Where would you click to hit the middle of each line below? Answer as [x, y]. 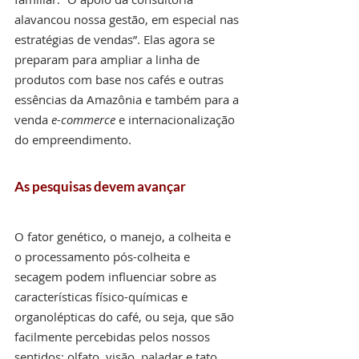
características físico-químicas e [103, 296]
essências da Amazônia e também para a [128, 99]
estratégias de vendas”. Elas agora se [116, 39]
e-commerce [83, 119]
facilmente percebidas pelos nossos [114, 336]
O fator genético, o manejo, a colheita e [124, 236]
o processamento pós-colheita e [104, 256]
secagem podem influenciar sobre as [117, 276]
